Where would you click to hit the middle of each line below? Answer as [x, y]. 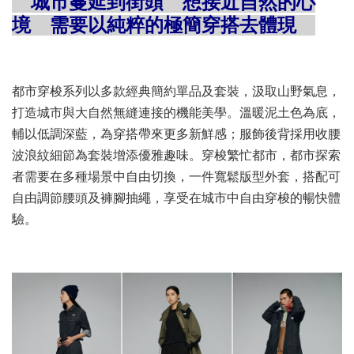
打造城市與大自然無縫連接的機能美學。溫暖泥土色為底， [176, 113]
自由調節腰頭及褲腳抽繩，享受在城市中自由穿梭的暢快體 [176, 198]
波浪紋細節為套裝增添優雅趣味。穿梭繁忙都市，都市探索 [176, 156]
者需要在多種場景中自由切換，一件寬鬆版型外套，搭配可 [176, 177]
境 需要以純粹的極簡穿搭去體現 [164, 26]
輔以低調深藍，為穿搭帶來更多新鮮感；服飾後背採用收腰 [176, 134]
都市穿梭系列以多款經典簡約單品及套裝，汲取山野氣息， [176, 92]
